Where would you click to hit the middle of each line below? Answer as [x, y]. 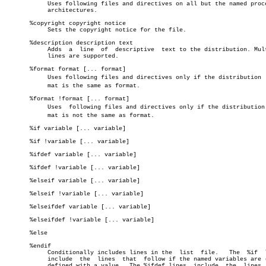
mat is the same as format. [19, 86]
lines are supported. [19, 56]
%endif [28, 246]
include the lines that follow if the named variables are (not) [19, 259]
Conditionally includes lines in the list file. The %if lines [19, 253]
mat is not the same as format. [19, 115]
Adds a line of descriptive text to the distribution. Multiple [19, 50]
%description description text [69, 43]
